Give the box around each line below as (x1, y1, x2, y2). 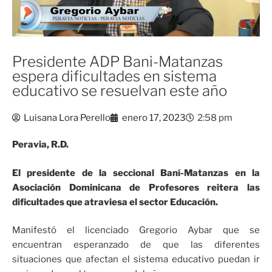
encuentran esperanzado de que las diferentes (12, 239, 260, 251)
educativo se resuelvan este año (12, 82, 227, 100)
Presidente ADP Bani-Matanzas (12, 53, 223, 71)
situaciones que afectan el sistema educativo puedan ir (12, 254, 260, 265)
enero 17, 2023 (122, 112, 186, 124)
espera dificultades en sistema (12, 67, 217, 86)
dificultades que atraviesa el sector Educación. (12, 196, 218, 208)
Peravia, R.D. (12, 139, 69, 151)
